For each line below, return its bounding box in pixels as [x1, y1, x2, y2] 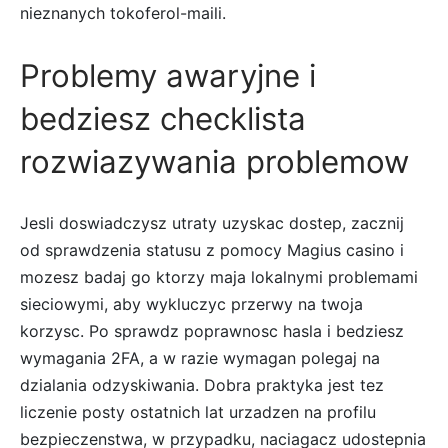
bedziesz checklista [20, 100, 306, 139]
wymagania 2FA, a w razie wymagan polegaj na [20, 348, 380, 369]
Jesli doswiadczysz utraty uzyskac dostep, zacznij [20, 213, 404, 234]
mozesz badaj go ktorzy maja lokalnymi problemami [20, 267, 418, 288]
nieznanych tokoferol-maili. [20, 3, 226, 24]
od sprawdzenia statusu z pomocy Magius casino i [20, 240, 404, 261]
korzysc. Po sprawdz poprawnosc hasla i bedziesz [20, 321, 404, 342]
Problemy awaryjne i [20, 57, 316, 96]
